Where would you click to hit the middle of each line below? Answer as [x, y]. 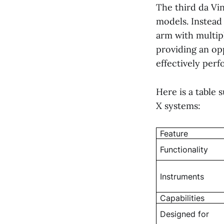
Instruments [182, 176]
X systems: [178, 105]
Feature [174, 133]
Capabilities [182, 198]
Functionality [184, 149]
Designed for [185, 214]
